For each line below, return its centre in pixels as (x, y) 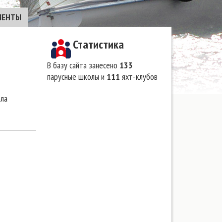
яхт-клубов (139, 77)
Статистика (98, 44)
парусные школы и (77, 77)
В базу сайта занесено (83, 65)
